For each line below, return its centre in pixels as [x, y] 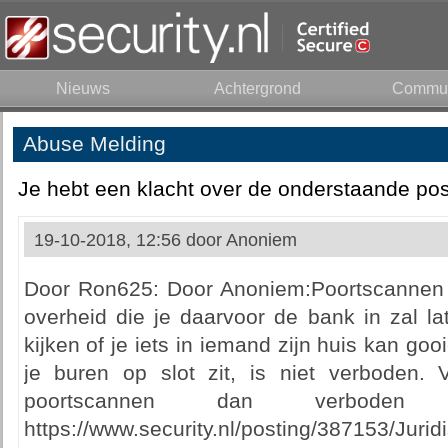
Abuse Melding [94, 144]
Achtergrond [257, 88]
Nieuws [82, 88]
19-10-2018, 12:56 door [129, 240]
